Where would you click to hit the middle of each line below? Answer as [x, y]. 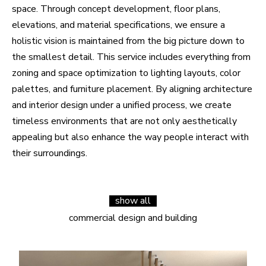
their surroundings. [50, 153]
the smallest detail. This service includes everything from [131, 57]
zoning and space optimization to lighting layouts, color [126, 73]
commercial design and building [133, 218]
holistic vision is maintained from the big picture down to [128, 41]
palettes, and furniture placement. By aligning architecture [132, 89]
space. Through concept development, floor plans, [116, 9]
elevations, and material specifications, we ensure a [118, 25]
